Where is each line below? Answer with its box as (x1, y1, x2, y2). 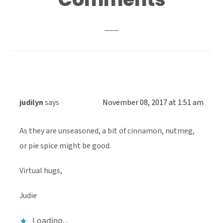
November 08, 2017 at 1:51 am (102, 97, 204, 109)
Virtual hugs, (19, 165, 63, 177)
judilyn (19, 97, 44, 109)
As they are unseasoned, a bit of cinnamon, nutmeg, (19, 125, 195, 137)
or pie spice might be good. (19, 140, 111, 152)
